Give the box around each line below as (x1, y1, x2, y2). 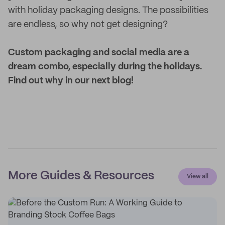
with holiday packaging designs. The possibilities (8, 6, 208, 15)
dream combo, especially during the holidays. (8, 62, 202, 71)
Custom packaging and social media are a (8, 48, 189, 57)
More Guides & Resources (8, 170, 154, 182)
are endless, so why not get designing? (8, 20, 168, 29)
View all (187, 174, 208, 179)
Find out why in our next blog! (8, 76, 134, 85)
